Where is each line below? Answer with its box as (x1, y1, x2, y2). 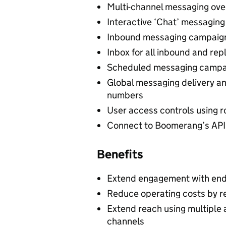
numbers (107, 89, 143, 101)
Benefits (97, 147, 143, 161)
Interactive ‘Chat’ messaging (107, 16, 225, 28)
